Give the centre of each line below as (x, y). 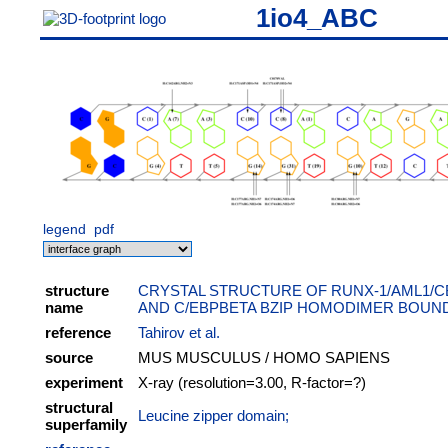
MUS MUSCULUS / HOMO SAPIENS (264, 357)
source (69, 357)
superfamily (86, 424)
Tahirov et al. (179, 332)
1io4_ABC (316, 18)
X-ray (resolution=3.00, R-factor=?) (252, 382)
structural (79, 407)
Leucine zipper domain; (213, 415)
